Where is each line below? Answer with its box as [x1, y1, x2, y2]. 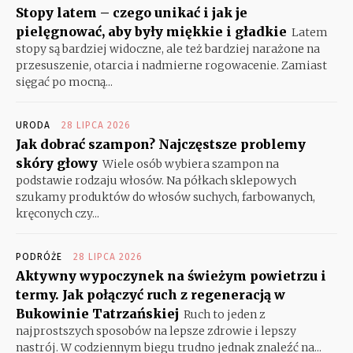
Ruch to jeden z [184, 307, 266, 321]
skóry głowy [16, 154, 98, 171]
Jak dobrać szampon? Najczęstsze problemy [16, 136, 306, 152]
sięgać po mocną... [16, 74, 113, 89]
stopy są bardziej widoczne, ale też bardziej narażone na [16, 41, 320, 56]
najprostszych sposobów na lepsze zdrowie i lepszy [16, 323, 296, 338]
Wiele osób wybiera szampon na [102, 156, 279, 171]
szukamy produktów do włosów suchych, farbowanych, [16, 189, 315, 204]
